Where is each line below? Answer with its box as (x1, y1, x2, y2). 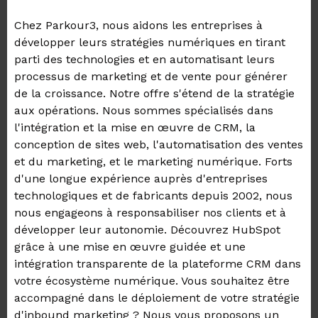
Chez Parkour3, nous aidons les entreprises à (14, 18, 263, 32)
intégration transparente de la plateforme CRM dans (14, 257, 301, 270)
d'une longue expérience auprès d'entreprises (14, 172, 268, 185)
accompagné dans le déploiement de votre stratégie (14, 291, 300, 305)
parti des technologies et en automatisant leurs (14, 53, 275, 66)
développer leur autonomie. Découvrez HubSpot (14, 223, 280, 236)
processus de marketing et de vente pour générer (14, 70, 287, 83)
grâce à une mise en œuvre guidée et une (14, 240, 246, 253)
